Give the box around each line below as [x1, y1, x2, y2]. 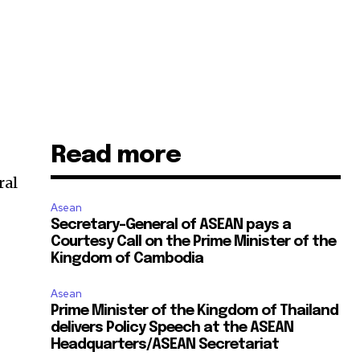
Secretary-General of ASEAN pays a [51, 218, 292, 233]
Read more [51, 143, 182, 169]
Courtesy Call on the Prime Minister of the [51, 235, 337, 250]
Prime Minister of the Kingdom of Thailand [51, 304, 339, 319]
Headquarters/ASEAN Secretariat [51, 337, 280, 353]
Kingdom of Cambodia [51, 252, 204, 267]
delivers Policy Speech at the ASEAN [51, 321, 294, 336]
